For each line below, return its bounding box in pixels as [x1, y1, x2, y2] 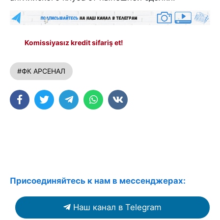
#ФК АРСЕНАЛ [17, 66, 65, 75]
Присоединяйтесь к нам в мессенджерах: [10, 175, 186, 186]
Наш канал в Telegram [73, 202, 162, 212]
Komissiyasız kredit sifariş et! [25, 38, 123, 47]
